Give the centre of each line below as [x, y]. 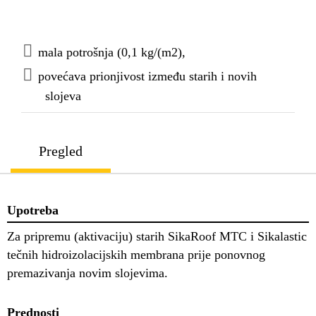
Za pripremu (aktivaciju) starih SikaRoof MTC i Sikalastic [157, 236]
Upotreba [33, 210]
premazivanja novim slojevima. [87, 273]
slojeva [63, 96]
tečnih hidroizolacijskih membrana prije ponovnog [136, 254]
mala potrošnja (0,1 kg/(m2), [112, 52]
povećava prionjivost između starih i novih [147, 76]
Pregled [61, 151]
